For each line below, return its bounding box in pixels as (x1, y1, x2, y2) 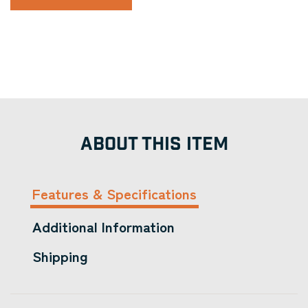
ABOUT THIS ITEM (80, 133, 228, 156)
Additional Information (32, 216, 175, 236)
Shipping (32, 245, 88, 266)
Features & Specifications (32, 183, 197, 203)
